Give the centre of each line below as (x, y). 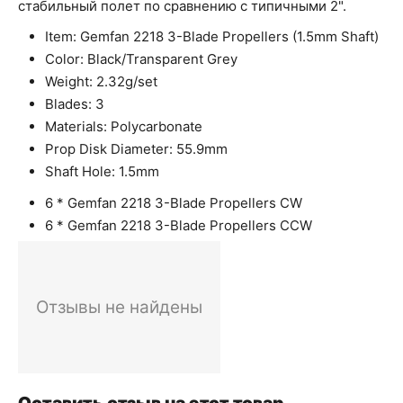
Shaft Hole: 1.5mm (102, 171)
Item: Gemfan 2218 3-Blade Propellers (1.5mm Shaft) (212, 36)
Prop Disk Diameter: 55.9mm (136, 149)
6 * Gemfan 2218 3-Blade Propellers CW (174, 203)
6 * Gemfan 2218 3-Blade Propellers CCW (180, 225)
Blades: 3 (75, 104)
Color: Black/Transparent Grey (141, 59)
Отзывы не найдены (119, 307)
